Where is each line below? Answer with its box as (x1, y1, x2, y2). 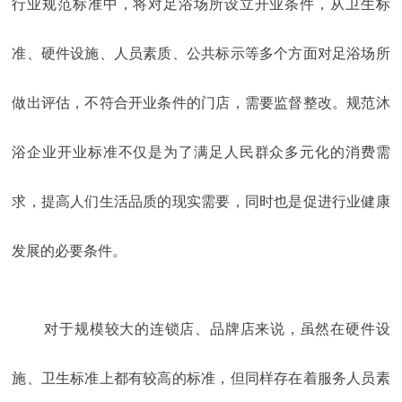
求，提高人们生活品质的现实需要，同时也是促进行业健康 (12, 194, 390, 210)
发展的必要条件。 (12, 243, 127, 259)
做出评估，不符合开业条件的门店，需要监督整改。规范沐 (12, 95, 390, 111)
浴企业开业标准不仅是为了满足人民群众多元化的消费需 (12, 144, 390, 161)
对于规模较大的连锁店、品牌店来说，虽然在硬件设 (44, 321, 390, 337)
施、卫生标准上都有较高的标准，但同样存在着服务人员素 (12, 371, 390, 387)
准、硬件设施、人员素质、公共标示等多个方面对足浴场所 (12, 46, 390, 62)
